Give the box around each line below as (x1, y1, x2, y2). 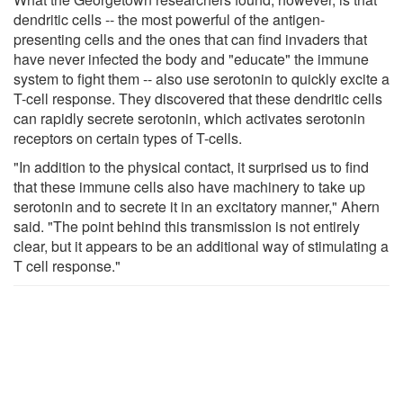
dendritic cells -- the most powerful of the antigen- (13, 8, 325, 30)
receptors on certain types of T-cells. (13, 127, 242, 148)
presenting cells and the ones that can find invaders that (13, 28, 367, 49)
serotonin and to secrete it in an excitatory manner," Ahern (13, 195, 380, 217)
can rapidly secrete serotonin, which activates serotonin (13, 107, 365, 129)
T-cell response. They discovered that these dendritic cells (13, 87, 382, 109)
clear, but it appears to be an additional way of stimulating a (13, 235, 389, 256)
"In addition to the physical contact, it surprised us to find (13, 156, 369, 177)
